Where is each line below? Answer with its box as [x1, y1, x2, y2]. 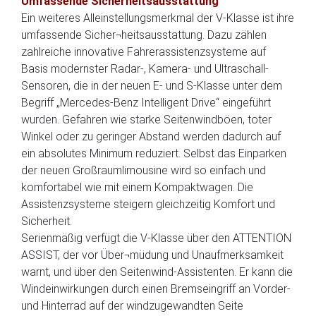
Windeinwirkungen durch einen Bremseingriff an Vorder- [21, 282, 291, 296]
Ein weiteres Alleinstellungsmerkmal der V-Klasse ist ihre [21, 11, 294, 25]
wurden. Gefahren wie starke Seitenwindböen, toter [21, 113, 272, 126]
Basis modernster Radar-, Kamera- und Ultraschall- [21, 62, 269, 75]
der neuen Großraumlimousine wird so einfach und [21, 164, 266, 177]
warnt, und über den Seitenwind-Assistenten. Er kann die [21, 265, 293, 279]
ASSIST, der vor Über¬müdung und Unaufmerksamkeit [21, 248, 284, 262]
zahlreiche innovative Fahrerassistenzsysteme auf [21, 45, 266, 59]
